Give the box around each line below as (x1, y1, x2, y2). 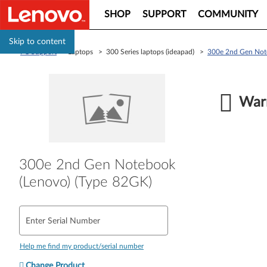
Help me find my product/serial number (20, 242, 144, 250)
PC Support (20, 48, 57, 55)
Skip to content (9, 38, 66, 46)
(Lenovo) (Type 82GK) (19, 175, 152, 190)
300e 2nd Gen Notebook (19, 157, 175, 172)
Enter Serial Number (26, 216, 100, 225)
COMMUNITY (198, 10, 258, 19)
